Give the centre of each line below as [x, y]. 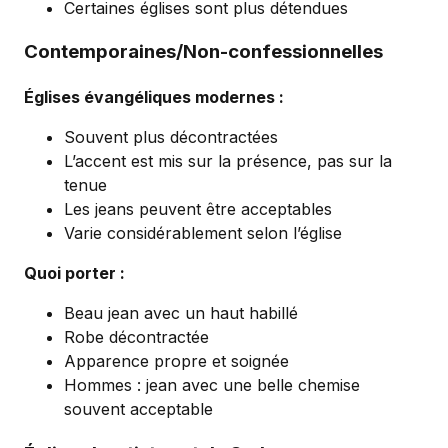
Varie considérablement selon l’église [203, 233]
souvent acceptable [138, 409]
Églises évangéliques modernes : [154, 97]
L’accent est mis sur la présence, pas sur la [228, 161]
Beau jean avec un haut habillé [181, 313]
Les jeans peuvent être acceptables [198, 209]
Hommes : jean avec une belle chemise [212, 385]
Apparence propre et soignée [176, 361]
